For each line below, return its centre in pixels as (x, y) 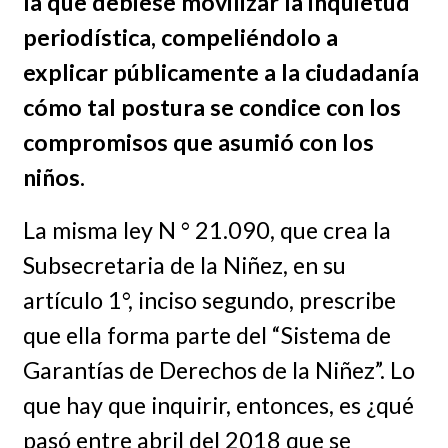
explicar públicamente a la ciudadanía (220, 71)
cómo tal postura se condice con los (211, 106)
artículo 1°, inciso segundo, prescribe (209, 299)
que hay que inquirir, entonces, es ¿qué (218, 404)
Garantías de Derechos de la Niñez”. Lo (218, 369)
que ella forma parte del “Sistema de (206, 334)
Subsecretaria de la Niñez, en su (184, 264)
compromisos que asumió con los (198, 141)
